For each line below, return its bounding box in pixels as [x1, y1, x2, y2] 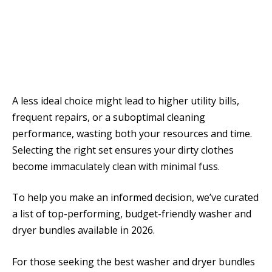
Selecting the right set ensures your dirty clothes [12, 143, 234, 157]
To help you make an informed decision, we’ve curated [12, 191, 259, 205]
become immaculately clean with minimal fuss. [12, 159, 220, 173]
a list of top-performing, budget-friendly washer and [12, 207, 251, 221]
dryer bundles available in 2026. [12, 223, 155, 237]
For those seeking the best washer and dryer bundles [12, 254, 255, 268]
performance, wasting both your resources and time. [12, 126, 252, 140]
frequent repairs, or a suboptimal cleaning [12, 110, 205, 124]
